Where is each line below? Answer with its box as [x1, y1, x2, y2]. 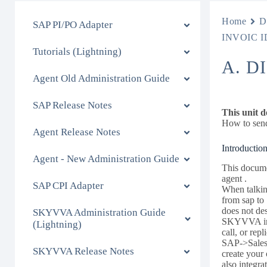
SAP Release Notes [33, 100, 112, 111]
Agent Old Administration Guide [33, 73, 170, 84]
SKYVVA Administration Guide [33, 207, 166, 218]
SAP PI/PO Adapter [33, 19, 113, 30]
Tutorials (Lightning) [33, 46, 122, 57]
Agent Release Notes [33, 126, 120, 138]
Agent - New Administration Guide [33, 153, 179, 164]
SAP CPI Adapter [33, 180, 104, 191]
